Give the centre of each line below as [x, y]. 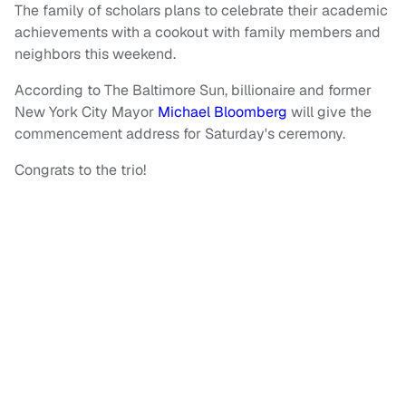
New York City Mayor [86, 112]
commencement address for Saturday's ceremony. [182, 134]
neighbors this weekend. [95, 54]
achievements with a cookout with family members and [198, 33]
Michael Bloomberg [222, 112]
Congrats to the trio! [82, 170]
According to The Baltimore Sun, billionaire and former [193, 91]
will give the [329, 112]
